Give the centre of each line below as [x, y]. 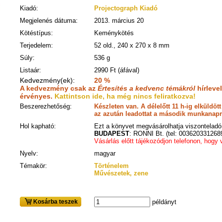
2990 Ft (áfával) [117, 70]
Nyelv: [29, 153]
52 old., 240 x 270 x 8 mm [132, 45]
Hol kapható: [38, 126]
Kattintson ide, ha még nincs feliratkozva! [125, 96]
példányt [163, 202]
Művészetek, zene [121, 173]
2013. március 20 [119, 21]
